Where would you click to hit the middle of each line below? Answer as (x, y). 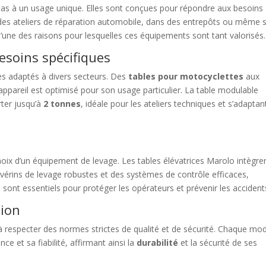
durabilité (158, 243)
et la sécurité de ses (218, 243)
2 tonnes (62, 104)
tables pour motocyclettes (186, 76)
